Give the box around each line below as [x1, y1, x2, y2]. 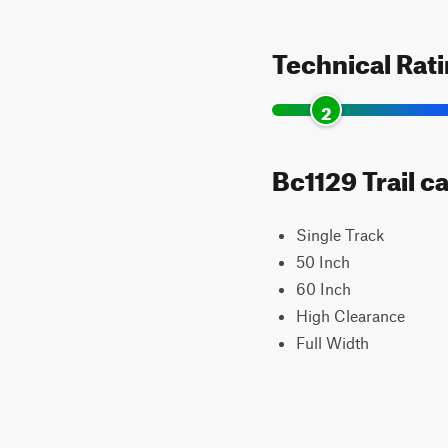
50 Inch [296, 252, 350, 271]
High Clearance [296, 306, 405, 325]
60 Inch [296, 279, 351, 298]
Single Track [296, 225, 384, 244]
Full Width [296, 333, 369, 352]
